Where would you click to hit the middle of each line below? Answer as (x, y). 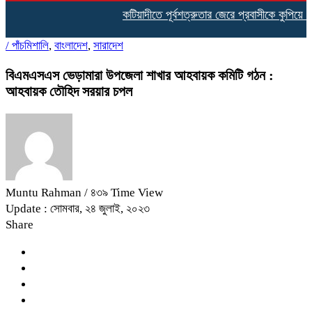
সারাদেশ (108, 46)
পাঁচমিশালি (30, 46)
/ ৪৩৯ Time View (124, 192)
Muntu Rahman (45, 192)
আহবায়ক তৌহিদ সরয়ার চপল (69, 91)
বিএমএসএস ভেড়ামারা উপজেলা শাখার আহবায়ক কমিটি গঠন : (140, 75)
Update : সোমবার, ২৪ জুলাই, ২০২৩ (78, 208)
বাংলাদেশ (71, 46)
